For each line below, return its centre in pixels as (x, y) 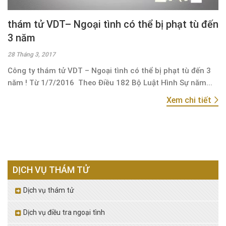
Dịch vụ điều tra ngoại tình (64, 212)
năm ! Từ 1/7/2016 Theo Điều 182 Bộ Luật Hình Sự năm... (110, 82)
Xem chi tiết (190, 100)
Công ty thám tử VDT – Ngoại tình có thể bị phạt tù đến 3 (109, 70)
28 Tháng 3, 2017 (32, 54)
